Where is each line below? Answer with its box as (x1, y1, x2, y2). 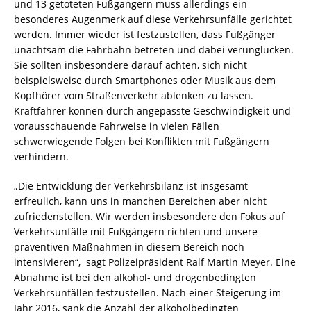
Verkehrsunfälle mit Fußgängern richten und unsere (14, 225, 258, 239)
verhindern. (14, 150, 69, 164)
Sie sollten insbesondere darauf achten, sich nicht (14, 58, 247, 72)
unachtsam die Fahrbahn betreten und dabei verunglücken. (14, 43, 294, 57)
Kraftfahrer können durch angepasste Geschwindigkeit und (14, 104, 291, 118)
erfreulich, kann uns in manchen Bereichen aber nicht (14, 194, 267, 208)
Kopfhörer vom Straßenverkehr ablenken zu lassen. (14, 89, 253, 103)
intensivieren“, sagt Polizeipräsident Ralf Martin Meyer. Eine (14, 255, 296, 269)
